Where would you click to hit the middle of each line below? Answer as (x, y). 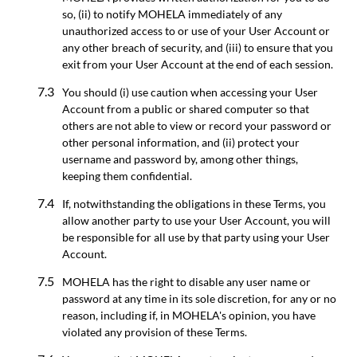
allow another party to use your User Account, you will (196, 220)
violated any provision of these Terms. (155, 331)
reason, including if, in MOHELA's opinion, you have (189, 315)
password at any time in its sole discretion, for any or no (199, 298)
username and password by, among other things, (180, 159)
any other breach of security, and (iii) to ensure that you (198, 47)
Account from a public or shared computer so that (186, 108)
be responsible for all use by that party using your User (196, 237)
